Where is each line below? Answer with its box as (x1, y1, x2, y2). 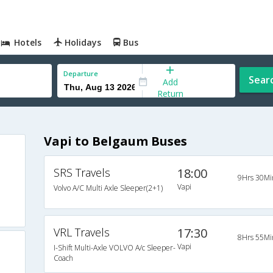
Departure (63, 69, 98, 78)
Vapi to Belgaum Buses (43, 133, 187, 150)
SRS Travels (53, 165, 110, 180)
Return (157, 87, 183, 99)
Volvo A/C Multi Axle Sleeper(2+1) (53, 183, 163, 194)
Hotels (12, 37, 42, 48)
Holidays (62, 37, 102, 48)
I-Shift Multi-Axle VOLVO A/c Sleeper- (53, 243, 175, 253)
